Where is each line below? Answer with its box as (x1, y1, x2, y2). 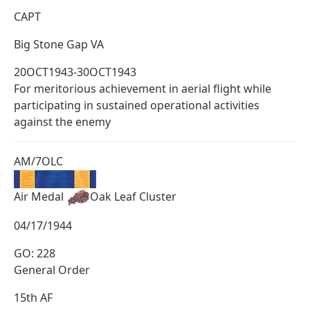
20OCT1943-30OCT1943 (14, 64, 136, 80)
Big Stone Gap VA (14, 37, 104, 53)
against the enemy (14, 114, 111, 130)
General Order (14, 262, 90, 277)
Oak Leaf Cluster (90, 188, 176, 204)
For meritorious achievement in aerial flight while (14, 81, 271, 97)
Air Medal (14, 188, 66, 204)
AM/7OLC (14, 154, 63, 170)
